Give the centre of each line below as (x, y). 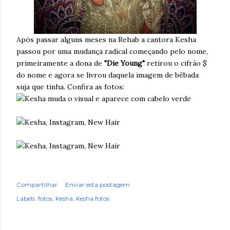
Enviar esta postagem (98, 185)
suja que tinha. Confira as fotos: (70, 87)
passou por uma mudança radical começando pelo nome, (112, 52)
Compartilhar (37, 185)
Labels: (26, 199)
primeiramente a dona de (60, 63)
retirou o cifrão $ (177, 63)
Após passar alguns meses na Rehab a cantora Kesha (106, 40)
